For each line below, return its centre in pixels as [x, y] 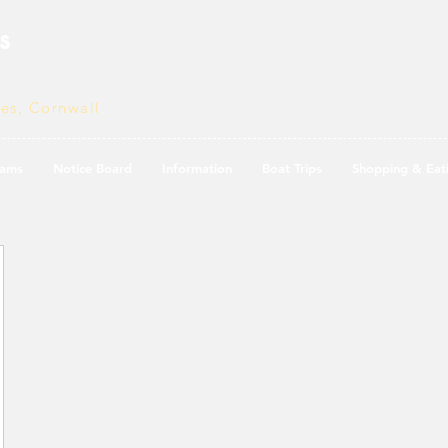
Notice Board [92, 168]
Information [196, 168]
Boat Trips [291, 168]
